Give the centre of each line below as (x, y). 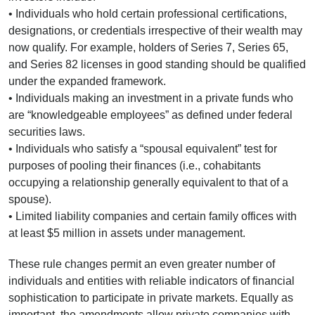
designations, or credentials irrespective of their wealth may (155, 30)
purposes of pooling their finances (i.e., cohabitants (135, 165)
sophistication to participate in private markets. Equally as (151, 297)
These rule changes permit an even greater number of (142, 264)
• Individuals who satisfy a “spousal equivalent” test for (143, 148)
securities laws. (47, 131)
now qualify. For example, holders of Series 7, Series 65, (148, 47)
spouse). (30, 199)
